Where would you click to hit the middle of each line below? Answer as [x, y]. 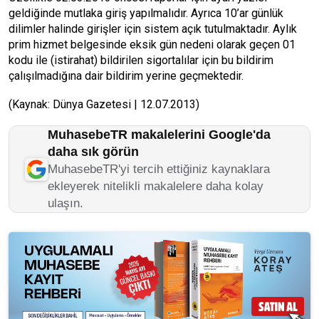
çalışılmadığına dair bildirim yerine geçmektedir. [126, 76]
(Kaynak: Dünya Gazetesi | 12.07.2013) [104, 104]
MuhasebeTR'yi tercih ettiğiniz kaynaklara [159, 169]
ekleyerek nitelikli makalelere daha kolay [156, 186]
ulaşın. [66, 203]
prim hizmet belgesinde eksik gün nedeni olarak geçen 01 [152, 45]
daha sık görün [93, 152]
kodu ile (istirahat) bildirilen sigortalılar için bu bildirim [141, 60]
